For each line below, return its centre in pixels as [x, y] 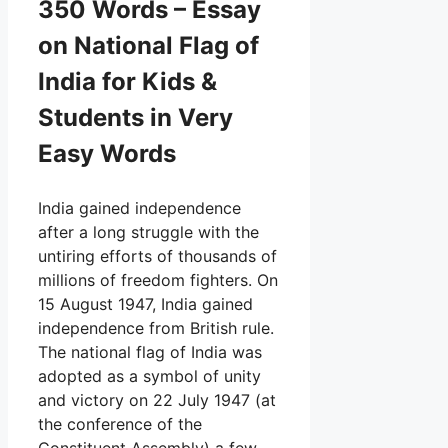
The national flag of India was [150, 351]
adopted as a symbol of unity [149, 375]
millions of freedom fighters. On [158, 279]
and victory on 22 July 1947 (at [157, 399]
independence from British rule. [156, 327]
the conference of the [120, 423]
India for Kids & [127, 81]
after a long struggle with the [148, 231]
